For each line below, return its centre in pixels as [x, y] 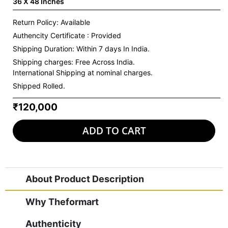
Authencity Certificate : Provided [67, 36]
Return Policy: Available [51, 22]
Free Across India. [104, 62]
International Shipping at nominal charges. [83, 73]
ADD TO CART [114, 131]
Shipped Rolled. [39, 86]
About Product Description [85, 179]
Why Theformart [62, 202]
